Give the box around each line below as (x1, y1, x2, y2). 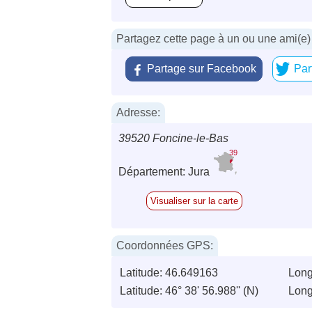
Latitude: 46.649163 (120, 267, 218, 279)
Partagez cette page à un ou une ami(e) (116, 33, 311, 45)
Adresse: (116, 107, 160, 119)
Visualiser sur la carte (150, 196, 238, 207)
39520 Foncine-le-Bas (118, 132, 228, 145)
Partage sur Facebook (147, 63, 256, 75)
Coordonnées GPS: (116, 240, 213, 252)
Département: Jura (118, 166, 212, 178)
